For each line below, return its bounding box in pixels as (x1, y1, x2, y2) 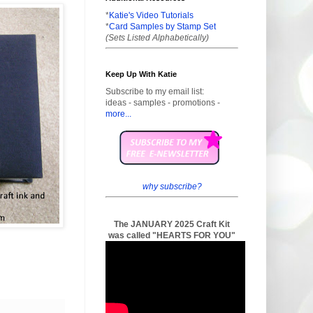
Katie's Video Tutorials (109, 10, 194, 20)
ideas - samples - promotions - (105, 97, 220, 108)
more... (105, 108, 131, 119)
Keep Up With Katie (105, 69, 177, 78)
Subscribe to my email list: (105, 86, 204, 96)
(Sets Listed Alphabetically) (105, 32, 209, 43)
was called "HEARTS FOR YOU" (108, 231, 235, 241)
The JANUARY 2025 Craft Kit (114, 219, 230, 230)
